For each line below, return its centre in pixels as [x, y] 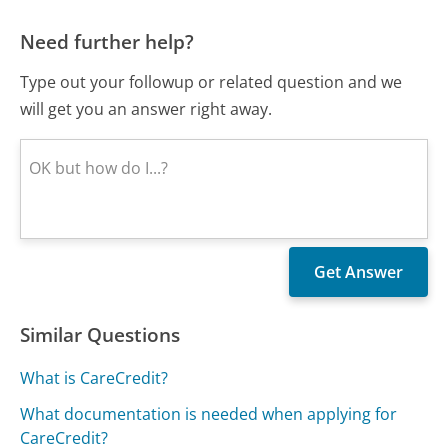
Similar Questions [100, 334]
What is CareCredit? [94, 377]
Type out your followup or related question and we [211, 81]
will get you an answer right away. [146, 108]
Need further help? [107, 41]
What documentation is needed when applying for [209, 413]
